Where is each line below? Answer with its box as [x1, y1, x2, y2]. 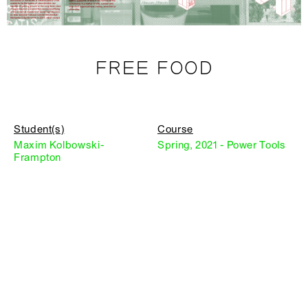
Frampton [14, 151, 62, 164]
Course [157, 123, 193, 136]
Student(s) [14, 123, 65, 136]
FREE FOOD [95, 59, 213, 79]
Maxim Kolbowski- [14, 139, 104, 152]
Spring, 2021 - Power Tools [157, 139, 286, 152]
